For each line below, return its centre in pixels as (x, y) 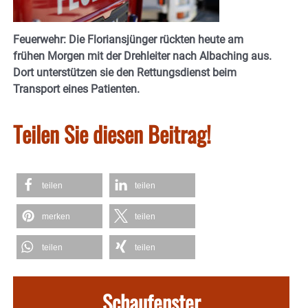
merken (56, 216)
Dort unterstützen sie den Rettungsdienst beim (125, 72)
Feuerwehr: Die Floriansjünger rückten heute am (128, 39)
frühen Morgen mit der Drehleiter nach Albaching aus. (142, 56)
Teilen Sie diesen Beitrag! (112, 133)
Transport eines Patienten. (76, 89)
